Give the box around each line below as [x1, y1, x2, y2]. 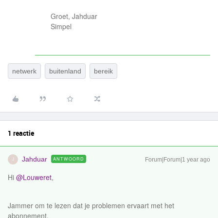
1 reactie [8, 128, 34, 138]
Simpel [51, 21, 72, 31]
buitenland [49, 67, 81, 75]
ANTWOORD [53, 156, 84, 162]
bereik [94, 67, 113, 75]
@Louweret [16, 172, 52, 182]
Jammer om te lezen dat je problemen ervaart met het [8, 200, 174, 210]
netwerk [12, 67, 36, 75]
